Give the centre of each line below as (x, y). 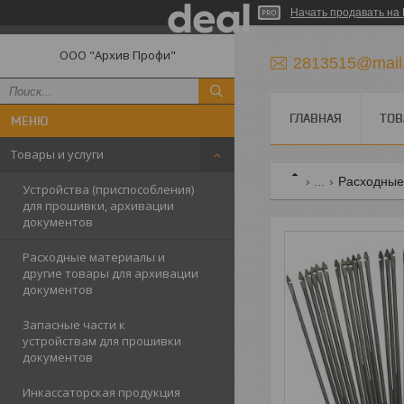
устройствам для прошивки (102, 341)
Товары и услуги (57, 154)
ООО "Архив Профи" (117, 55)
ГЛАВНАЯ (316, 118)
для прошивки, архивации (98, 206)
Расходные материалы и (94, 257)
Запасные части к (74, 325)
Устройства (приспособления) (108, 189)
